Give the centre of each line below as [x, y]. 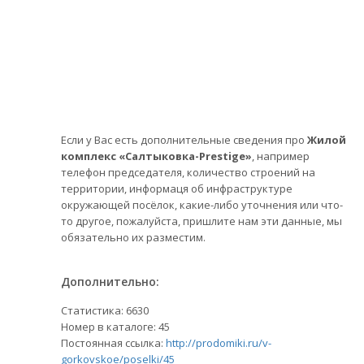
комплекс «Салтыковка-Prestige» [156, 156]
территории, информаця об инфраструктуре [177, 188]
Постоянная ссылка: [113, 343]
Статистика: [93, 310]
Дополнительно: [110, 282]
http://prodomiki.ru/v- [219, 343]
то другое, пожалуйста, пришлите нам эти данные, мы [201, 221]
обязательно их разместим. [133, 237]
